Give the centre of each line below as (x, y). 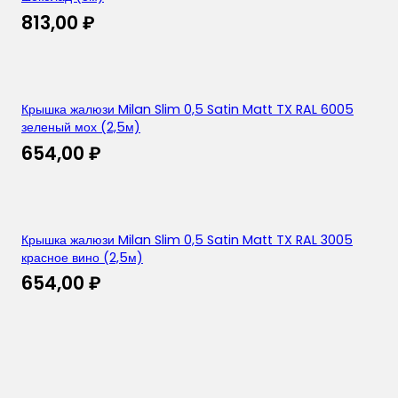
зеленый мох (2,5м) (81, 127)
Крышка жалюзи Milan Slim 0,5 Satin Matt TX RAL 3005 (187, 239)
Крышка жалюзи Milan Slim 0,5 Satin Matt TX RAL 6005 (187, 110)
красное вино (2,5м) (82, 257)
